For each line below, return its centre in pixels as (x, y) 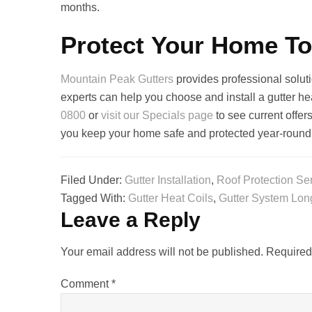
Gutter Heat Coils (171, 198)
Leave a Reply (131, 219)
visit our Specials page (157, 115)
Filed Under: (93, 180)
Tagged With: (94, 198)
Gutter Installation (168, 180)
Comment (86, 283)
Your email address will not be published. (162, 251)
